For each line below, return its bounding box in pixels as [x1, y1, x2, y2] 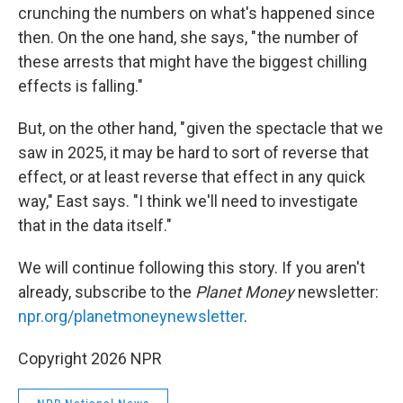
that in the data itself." [18, 216, 172, 235]
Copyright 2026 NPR [18, 349, 162, 368]
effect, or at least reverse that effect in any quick [18, 167, 365, 186]
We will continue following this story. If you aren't [18, 258, 365, 277]
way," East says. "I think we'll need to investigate [18, 192, 358, 210]
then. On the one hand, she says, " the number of [18, 28, 359, 47]
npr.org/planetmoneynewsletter [18, 307, 244, 326]
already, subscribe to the [18, 282, 195, 301]
